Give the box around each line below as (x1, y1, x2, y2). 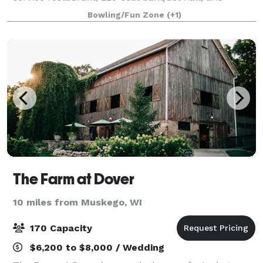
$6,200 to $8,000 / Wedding (27, 241, 164, 253)
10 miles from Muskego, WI (13, 196, 142, 208)
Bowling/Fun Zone (87, 10, 167, 19)
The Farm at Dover (13, 170, 134, 188)
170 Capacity (27, 222, 92, 234)
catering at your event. (13, 5, 115, 17)
